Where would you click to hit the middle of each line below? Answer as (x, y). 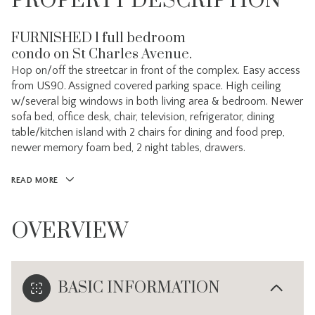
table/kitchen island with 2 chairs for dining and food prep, (148, 132)
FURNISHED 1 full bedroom (98, 38)
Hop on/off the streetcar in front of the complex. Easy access (156, 70)
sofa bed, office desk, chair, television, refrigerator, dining (143, 117)
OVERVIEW (70, 232)
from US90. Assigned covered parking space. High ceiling (146, 86)
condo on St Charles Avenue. (102, 54)
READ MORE (35, 180)
